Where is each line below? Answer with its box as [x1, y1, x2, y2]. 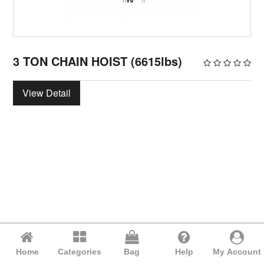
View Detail [22, 85, 71, 100]
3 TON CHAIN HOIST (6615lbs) [13, 52, 183, 70]
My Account [212, 247, 261, 256]
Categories [58, 247, 102, 256]
